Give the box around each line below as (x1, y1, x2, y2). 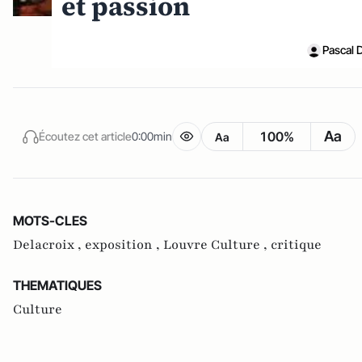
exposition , (85, 236, 163, 255)
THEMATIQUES (13, 277, 102, 294)
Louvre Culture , (163, 236, 271, 255)
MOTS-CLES (13, 213, 87, 229)
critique (271, 236, 322, 255)
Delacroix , (13, 236, 85, 255)
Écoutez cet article (39, 128, 132, 143)
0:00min (132, 128, 172, 143)
